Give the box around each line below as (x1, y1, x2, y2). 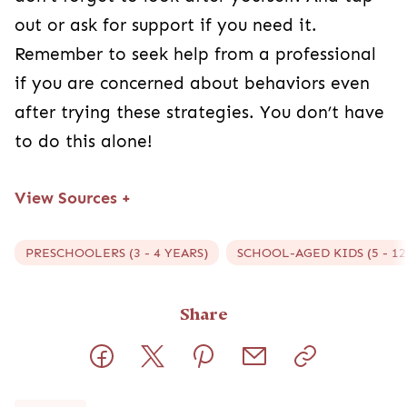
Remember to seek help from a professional (15, 44, 376, 65)
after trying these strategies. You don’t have (15, 102, 384, 123)
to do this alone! (15, 131, 153, 152)
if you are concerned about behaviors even (15, 73, 370, 94)
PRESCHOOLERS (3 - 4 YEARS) (25, 244, 208, 260)
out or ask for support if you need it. (15, 15, 317, 35)
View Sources (15, 188, 122, 207)
